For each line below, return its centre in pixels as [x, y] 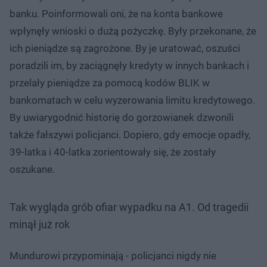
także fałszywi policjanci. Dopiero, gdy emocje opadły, [130, 134]
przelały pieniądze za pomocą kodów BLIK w [110, 83]
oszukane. [32, 169]
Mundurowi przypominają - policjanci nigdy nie [113, 255]
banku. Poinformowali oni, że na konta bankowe [116, 13]
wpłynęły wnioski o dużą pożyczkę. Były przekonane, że [133, 31]
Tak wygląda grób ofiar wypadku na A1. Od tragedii [129, 207]
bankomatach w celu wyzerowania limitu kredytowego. [132, 100]
